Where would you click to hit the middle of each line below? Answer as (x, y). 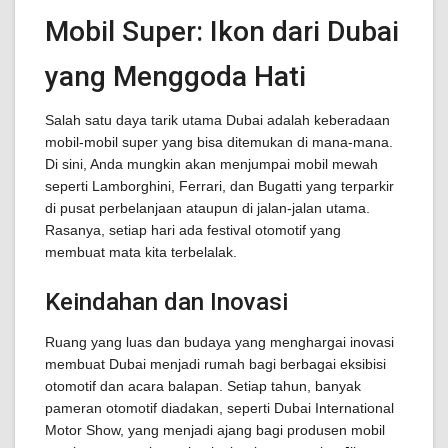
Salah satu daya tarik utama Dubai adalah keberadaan (217, 120)
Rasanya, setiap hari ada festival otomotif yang (193, 230)
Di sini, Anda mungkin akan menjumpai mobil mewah (211, 164)
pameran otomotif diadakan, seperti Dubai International (219, 408)
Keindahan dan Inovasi (166, 302)
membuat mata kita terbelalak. (141, 252)
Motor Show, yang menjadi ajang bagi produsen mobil (215, 430)
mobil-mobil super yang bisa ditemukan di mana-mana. (219, 142)
